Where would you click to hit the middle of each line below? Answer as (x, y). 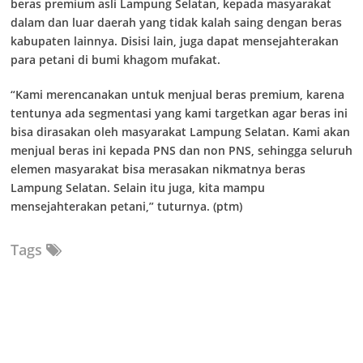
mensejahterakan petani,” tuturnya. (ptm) (126, 206)
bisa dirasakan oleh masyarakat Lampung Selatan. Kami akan (180, 132)
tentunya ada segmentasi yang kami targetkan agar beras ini (179, 113)
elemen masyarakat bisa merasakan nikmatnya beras (158, 169)
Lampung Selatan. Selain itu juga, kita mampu (138, 188)
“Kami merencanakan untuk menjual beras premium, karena (177, 94)
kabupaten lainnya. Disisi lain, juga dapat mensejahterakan (175, 41)
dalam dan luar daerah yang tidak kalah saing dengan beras (176, 22)
